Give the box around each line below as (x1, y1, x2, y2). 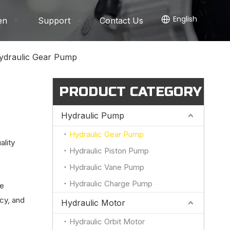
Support (38, 15, 73, 26)
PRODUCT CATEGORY (59, 84, 202, 100)
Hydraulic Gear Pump (69, 129, 144, 139)
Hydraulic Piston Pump (69, 146, 149, 156)
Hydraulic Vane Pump (69, 162, 144, 172)
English (172, 14, 197, 24)
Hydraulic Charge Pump (69, 179, 152, 188)
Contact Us (99, 15, 143, 26)
